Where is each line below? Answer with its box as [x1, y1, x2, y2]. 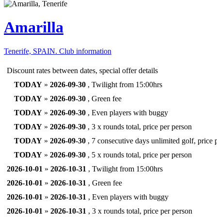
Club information [59, 46, 111, 55]
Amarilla [4, 18, 63, 36]
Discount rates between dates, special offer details [7, 66, 158, 75]
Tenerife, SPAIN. [4, 46, 59, 55]
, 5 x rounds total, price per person [86, 150, 192, 159]
